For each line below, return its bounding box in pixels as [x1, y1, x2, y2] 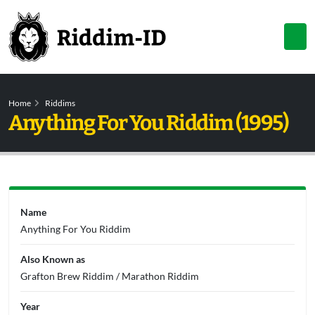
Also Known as [20, 253, 85, 265]
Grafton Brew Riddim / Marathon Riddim [20, 270, 199, 282]
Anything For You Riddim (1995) [8, 110, 288, 136]
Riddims [45, 98, 75, 108]
